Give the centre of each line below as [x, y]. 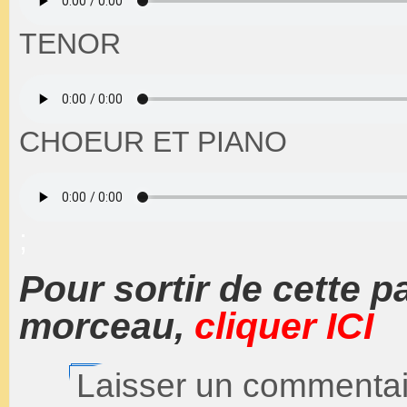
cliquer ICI [284, 326]
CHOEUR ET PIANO [153, 141]
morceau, [107, 326]
